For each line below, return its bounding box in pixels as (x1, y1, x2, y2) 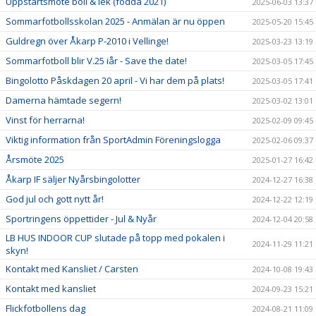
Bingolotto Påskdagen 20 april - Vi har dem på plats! (6, 74, 224, 87)
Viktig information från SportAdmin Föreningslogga (6, 133, 221, 147)
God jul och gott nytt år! (6, 193, 104, 206)
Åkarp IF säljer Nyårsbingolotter (6, 173, 140, 186)
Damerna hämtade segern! (6, 94, 121, 107)
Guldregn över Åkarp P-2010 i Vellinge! (6, 35, 169, 48)
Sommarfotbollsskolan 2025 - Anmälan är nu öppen (6, 15, 225, 28)
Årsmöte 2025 (6, 153, 64, 166)
